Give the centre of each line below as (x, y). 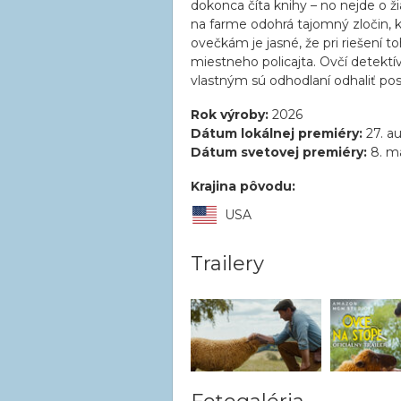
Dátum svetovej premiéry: (279, 152)
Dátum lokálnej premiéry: (277, 133)
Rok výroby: (230, 115)
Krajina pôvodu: (243, 186)
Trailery (227, 264)
